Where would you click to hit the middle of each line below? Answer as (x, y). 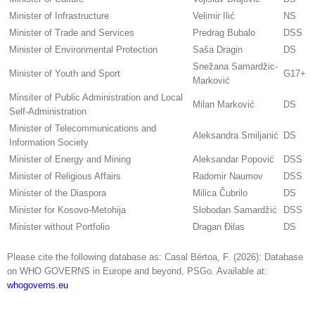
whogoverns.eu (38, 285)
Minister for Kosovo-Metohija (67, 210)
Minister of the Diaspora (58, 193)
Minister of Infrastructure (59, 16)
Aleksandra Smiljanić (236, 136)
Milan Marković (224, 105)
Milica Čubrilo (220, 193)
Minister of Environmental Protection (83, 50)
